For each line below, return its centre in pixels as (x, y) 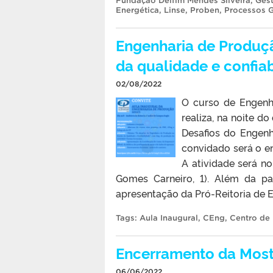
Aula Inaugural (169, 218)
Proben (205, 10)
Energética (137, 10)
